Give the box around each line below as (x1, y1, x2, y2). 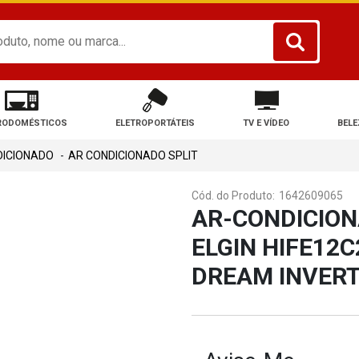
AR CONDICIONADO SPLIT (68, 148, 198, 162)
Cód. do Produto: (192, 188, 275, 202)
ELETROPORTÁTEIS (115, 117, 195, 128)
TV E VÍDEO (243, 117, 290, 128)
